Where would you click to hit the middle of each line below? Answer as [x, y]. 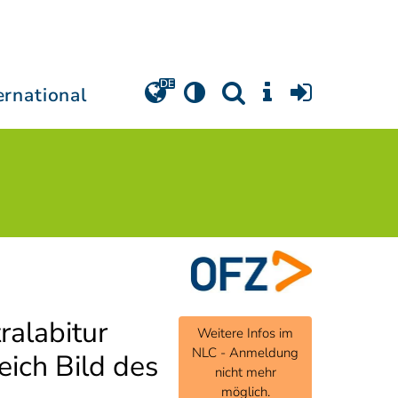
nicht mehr [245, 372]
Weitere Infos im [245, 333]
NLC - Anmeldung [245, 352]
